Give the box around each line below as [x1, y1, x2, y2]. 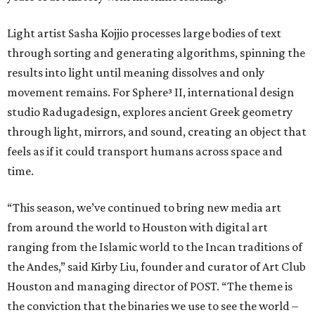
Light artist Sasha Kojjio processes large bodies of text [7, 25, 281, 40]
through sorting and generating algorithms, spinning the [7, 45, 305, 60]
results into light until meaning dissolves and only [7, 65, 264, 79]
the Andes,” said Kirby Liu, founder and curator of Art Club [7, 259, 306, 274]
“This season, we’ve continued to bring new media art [7, 200, 281, 214]
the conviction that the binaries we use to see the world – [7, 298, 298, 313]
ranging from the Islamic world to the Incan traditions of [7, 239, 302, 254]
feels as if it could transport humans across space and [7, 143, 283, 158]
